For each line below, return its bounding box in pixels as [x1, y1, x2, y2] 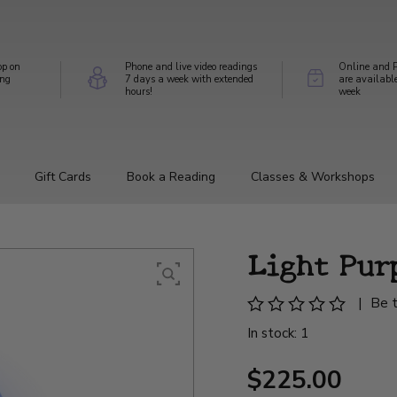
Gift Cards [35, 167, 91, 185]
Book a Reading [127, 167, 215, 185]
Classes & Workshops [251, 167, 375, 185]
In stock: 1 [247, 323, 309, 342]
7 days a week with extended [124, 72, 253, 86]
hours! [124, 84, 152, 98]
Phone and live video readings [124, 59, 257, 74]
